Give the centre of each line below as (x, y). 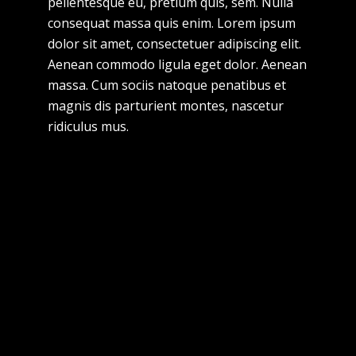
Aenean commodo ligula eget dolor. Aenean (177, 64)
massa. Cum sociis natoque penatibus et (167, 85)
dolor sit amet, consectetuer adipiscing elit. (174, 44)
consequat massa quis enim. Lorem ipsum (172, 23)
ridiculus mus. (88, 126)
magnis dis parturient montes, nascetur (166, 106)
